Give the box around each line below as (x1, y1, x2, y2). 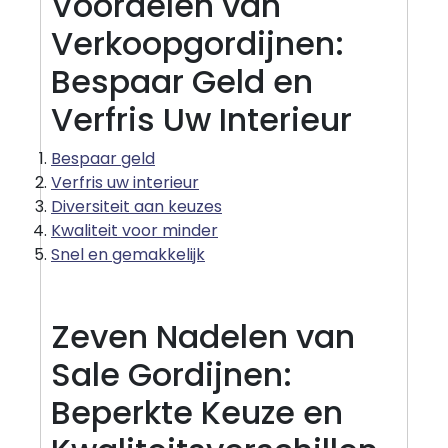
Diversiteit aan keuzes (51, 194, 222, 218)
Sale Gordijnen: (51, 351, 292, 397)
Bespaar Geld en (51, 58, 313, 104)
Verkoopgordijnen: (51, 20, 344, 66)
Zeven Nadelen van (51, 313, 355, 359)
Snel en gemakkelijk (51, 242, 205, 266)
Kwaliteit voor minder (51, 218, 218, 242)
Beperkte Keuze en (51, 389, 343, 435)
